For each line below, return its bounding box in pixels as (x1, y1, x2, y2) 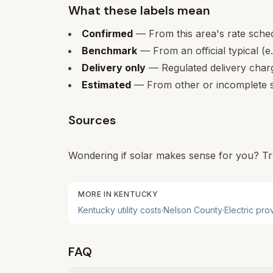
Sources (68, 112, 116, 128)
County (191, 205, 222, 215)
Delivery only (82, 62, 146, 74)
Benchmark (82, 44, 137, 57)
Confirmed (82, 27, 133, 40)
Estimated (82, 79, 131, 91)
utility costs (115, 205, 161, 215)
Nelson (163, 205, 191, 215)
